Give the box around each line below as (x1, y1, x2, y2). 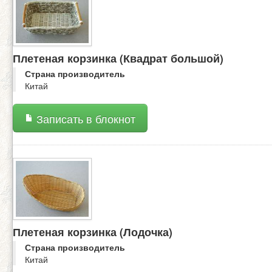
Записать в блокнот (33, 110, 135, 126)
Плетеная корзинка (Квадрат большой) (13, 50, 223, 66)
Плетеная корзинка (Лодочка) (13, 223, 172, 239)
